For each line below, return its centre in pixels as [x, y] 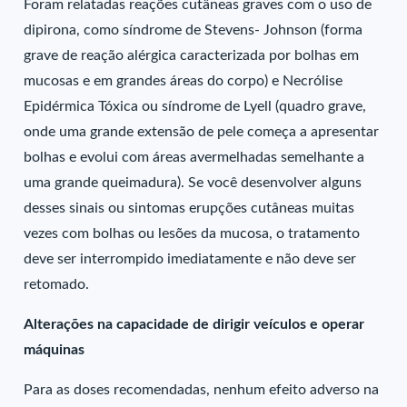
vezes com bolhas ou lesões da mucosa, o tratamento [192, 233]
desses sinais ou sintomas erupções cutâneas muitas [189, 208]
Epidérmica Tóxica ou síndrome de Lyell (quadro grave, [195, 106]
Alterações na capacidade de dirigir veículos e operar [194, 324]
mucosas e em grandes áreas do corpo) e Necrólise [184, 81]
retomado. [57, 284]
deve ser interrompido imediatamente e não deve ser [190, 259]
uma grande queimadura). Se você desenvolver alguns [193, 183]
